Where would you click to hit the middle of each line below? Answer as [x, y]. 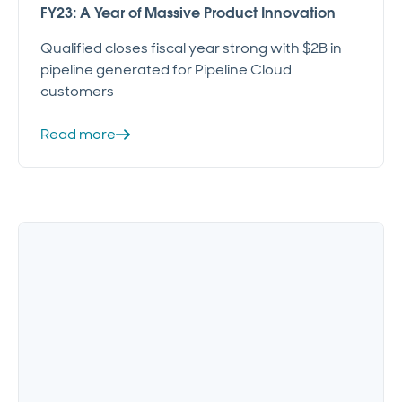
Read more [78, 134]
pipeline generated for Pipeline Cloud [166, 69]
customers [77, 91]
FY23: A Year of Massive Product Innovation [188, 13]
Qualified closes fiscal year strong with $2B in [191, 48]
